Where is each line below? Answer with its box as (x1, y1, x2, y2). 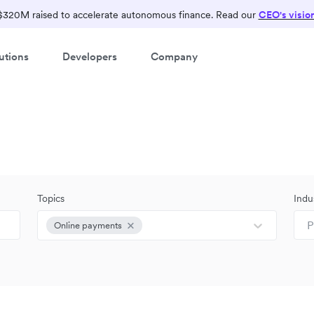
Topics (37, 192, 65, 205)
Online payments (54, 219, 123, 231)
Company (151, 49, 198, 63)
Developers (62, 49, 117, 63)
